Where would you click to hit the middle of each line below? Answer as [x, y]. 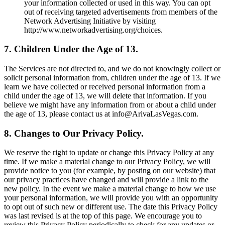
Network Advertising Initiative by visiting [90, 21]
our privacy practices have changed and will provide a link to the [106, 180]
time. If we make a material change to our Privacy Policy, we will [107, 162]
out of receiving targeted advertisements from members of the [121, 12]
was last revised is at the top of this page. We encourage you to [103, 216]
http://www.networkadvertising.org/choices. [93, 30]
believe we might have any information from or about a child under [110, 104]
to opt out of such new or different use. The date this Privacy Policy [111, 207]
